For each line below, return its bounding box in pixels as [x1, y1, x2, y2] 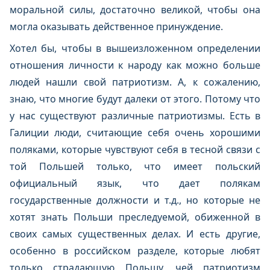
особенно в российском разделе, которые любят [10, 244, 260, 257]
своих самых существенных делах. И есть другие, [10, 227, 260, 240]
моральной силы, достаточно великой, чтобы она [10, 3, 260, 16]
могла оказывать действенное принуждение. [10, 20, 223, 33]
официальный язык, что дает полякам [10, 177, 260, 190]
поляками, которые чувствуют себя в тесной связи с [10, 143, 260, 156]
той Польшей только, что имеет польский [10, 160, 260, 173]
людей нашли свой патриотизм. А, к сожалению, [10, 75, 260, 89]
